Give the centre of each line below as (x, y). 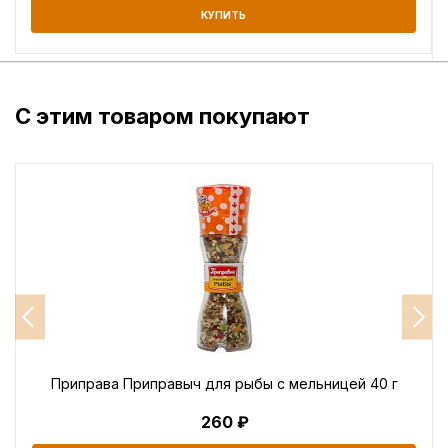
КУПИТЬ (223, 14)
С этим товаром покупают (162, 115)
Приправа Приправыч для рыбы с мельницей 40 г (224, 383)
